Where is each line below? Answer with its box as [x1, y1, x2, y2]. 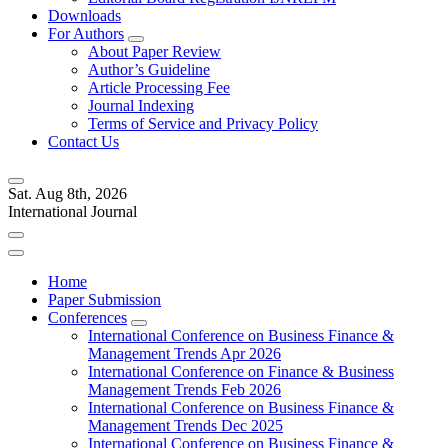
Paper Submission [48, 291, 161, 308]
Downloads [48, 7, 121, 24]
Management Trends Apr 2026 [88, 345, 281, 362]
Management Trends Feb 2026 [88, 381, 281, 398]
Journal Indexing [88, 97, 194, 114]
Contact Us [48, 133, 119, 150]
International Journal [8, 203, 137, 220]
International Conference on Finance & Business [88, 363, 394, 380]
